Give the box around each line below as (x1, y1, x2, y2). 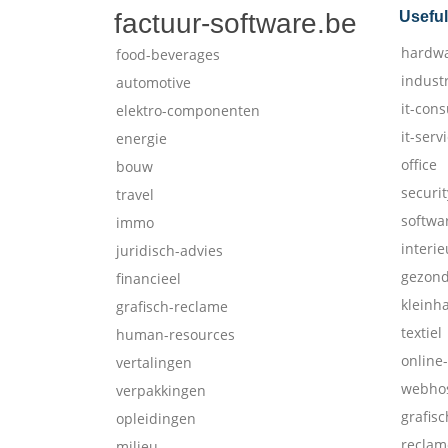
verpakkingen (116, 381, 206, 400)
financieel (116, 269, 181, 288)
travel (116, 185, 154, 204)
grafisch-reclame (116, 297, 228, 316)
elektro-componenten (116, 101, 260, 120)
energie (116, 129, 167, 148)
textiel (401, 323, 442, 342)
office (401, 155, 437, 174)
